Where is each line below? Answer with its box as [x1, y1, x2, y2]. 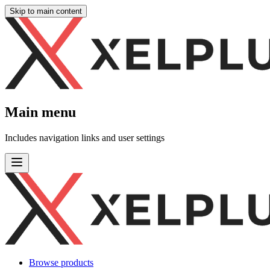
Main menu [5, 104, 76, 120]
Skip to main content [10, 7, 82, 16]
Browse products [29, 257, 93, 268]
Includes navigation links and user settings [5, 132, 165, 143]
